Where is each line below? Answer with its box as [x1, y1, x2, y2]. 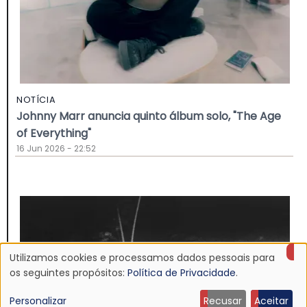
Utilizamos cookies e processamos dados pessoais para [10, 250, 275, 265]
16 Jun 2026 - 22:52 [16, 142, 96, 154]
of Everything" [16, 125, 91, 141]
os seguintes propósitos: [10, 265, 127, 280]
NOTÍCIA [16, 93, 56, 106]
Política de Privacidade [127, 265, 236, 280]
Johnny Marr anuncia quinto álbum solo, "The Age [16, 108, 281, 124]
